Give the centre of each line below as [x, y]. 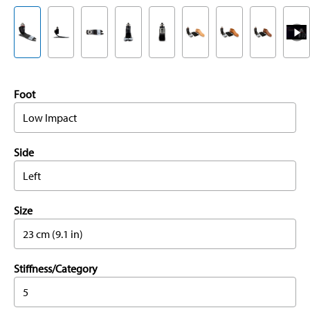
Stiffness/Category [56, 269]
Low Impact [50, 118]
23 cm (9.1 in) [53, 234]
